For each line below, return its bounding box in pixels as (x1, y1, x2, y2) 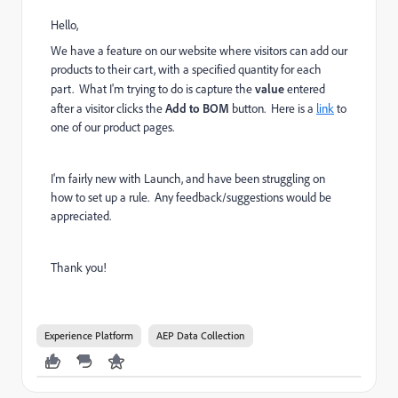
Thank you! (51, 259, 107, 275)
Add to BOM (165, 100, 229, 115)
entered (284, 81, 325, 97)
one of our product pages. (51, 119, 179, 135)
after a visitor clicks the (51, 100, 165, 116)
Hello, (51, 17, 78, 33)
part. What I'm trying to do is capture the (51, 81, 255, 97)
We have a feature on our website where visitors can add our (51, 43, 347, 59)
